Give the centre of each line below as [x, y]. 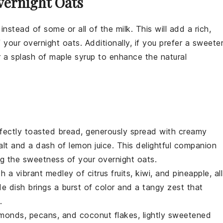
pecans [43, 215]
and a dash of [38, 146]
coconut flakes [109, 215]
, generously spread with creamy [144, 132]
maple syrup [72, 57]
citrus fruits [109, 173]
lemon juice [90, 146]
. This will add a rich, [171, 29]
